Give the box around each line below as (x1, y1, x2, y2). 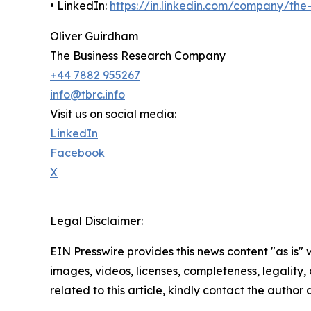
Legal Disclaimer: (50, 214, 143, 228)
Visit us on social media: (50, 107, 176, 121)
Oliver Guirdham (50, 29, 138, 44)
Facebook (50, 146, 105, 160)
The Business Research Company (50, 49, 226, 63)
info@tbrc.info (50, 87, 125, 102)
